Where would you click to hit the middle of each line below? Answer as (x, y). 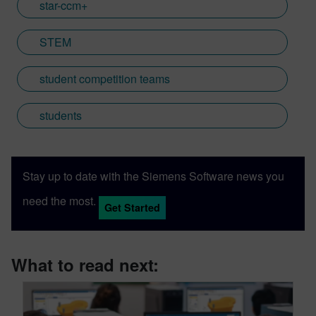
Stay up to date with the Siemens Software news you (153, 176)
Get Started (132, 208)
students (61, 116)
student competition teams (105, 79)
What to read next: (85, 265)
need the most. (59, 201)
